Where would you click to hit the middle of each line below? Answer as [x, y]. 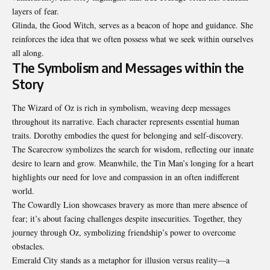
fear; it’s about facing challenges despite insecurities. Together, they [127, 219]
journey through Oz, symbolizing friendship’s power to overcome [124, 233]
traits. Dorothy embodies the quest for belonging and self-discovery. [128, 136]
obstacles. [28, 246]
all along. [28, 52]
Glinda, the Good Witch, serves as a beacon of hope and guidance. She [133, 25]
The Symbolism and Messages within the [128, 67]
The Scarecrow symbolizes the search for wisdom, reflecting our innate [133, 149]
